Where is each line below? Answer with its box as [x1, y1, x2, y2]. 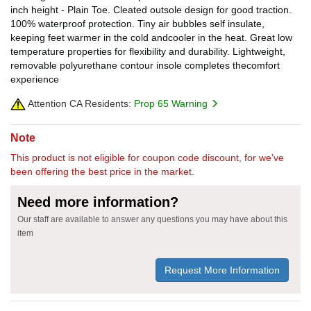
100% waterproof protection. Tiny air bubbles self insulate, [10, 17, 264, 29]
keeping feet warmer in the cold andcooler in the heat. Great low [10, 31, 292, 43]
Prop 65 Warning [134, 97, 210, 109]
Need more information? [17, 194, 178, 210]
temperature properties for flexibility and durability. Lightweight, [10, 45, 285, 57]
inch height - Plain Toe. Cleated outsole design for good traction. [10, 3, 292, 15]
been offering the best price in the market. [10, 165, 194, 177]
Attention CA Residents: [26, 97, 131, 109]
